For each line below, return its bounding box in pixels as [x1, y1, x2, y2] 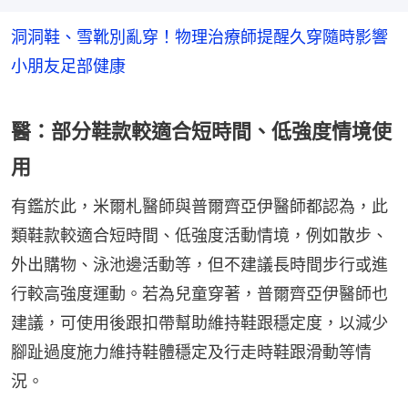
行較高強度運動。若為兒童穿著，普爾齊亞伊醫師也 [11, 283, 388, 303]
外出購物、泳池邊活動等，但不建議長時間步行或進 [11, 254, 388, 274]
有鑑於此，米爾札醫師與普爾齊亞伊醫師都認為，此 [11, 196, 388, 216]
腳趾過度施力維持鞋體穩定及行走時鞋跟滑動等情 [11, 342, 372, 362]
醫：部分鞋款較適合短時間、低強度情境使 [11, 118, 392, 143]
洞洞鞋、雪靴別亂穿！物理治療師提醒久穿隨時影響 [11, 26, 388, 46]
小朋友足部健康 [11, 56, 126, 76]
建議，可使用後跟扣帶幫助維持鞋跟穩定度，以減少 [11, 312, 388, 332]
